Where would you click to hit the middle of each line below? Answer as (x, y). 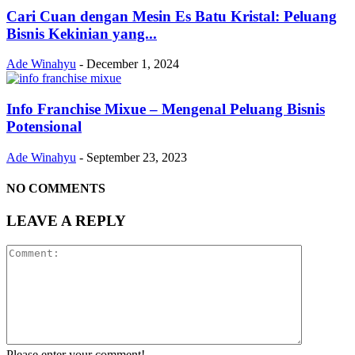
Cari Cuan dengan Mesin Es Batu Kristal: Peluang (172, 16)
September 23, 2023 (137, 157)
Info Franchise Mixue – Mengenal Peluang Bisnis (166, 109)
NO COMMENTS (56, 188)
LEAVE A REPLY (66, 221)
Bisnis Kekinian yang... (82, 33)
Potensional (44, 126)
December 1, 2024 (133, 64)
